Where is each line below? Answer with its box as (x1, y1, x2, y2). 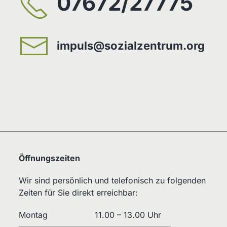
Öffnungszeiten (19, 153, 81, 163)
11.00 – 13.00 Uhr (95, 209, 162, 220)
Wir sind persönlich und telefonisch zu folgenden (19, 175, 206, 185)
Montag (19, 209, 48, 220)
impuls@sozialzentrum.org (57, 39, 205, 53)
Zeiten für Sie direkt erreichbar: (19, 187, 138, 198)
